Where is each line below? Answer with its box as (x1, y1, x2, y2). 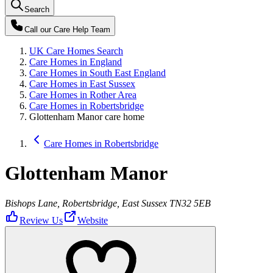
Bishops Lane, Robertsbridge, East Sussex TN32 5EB (5, 197, 211, 208)
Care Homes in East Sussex (29, 79, 135, 89)
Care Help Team (54, 25, 110, 34)
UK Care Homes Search (29, 46, 123, 56)
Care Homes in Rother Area (29, 90, 136, 100)
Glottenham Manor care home (29, 112, 144, 122)
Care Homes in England (29, 57, 122, 67)
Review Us (19, 214, 63, 225)
